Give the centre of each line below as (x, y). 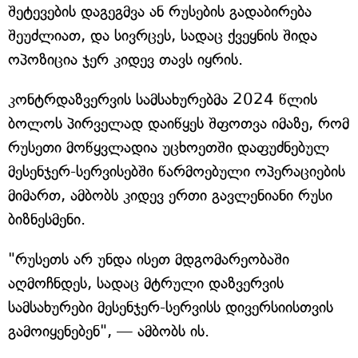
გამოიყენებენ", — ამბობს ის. (109, 332)
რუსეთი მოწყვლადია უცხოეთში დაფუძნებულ (169, 148)
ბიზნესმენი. (47, 220)
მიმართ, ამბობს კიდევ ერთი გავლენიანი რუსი (170, 196)
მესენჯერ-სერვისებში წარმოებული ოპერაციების (177, 172)
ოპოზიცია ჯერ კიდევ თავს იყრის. (125, 60)
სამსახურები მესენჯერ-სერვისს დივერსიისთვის (171, 308)
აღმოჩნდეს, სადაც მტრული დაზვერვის (146, 284)
